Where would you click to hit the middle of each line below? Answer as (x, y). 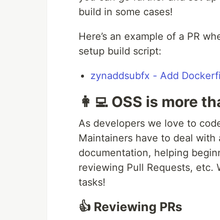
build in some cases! (126, 12)
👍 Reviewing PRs (130, 207)
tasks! (92, 182)
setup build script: (120, 51)
